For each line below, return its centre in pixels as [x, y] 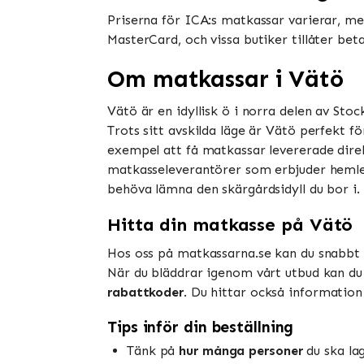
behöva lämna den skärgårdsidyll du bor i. [234, 188]
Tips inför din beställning [201, 327]
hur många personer [241, 350]
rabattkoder [145, 292]
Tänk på [153, 350]
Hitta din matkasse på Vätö [230, 224]
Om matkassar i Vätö [226, 79]
